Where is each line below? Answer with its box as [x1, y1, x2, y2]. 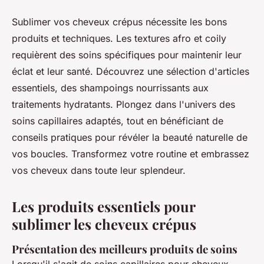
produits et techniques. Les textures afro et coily [12, 32, 226, 45]
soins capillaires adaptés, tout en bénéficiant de [12, 115, 223, 127]
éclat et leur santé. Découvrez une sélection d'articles [12, 65, 249, 78]
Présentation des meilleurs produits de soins [12, 242, 237, 257]
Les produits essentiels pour [12, 197, 195, 216]
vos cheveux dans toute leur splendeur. [12, 164, 186, 177]
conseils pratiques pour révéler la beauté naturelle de [12, 131, 247, 144]
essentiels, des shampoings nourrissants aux [12, 82, 209, 94]
